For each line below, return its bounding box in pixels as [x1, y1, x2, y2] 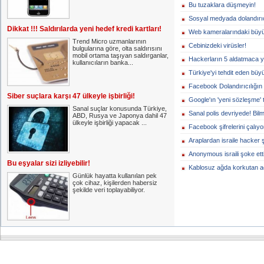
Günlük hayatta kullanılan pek [72, 172, 157, 179]
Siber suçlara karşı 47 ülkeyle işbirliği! [7, 92, 135, 100]
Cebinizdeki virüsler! [189, 42, 246, 49]
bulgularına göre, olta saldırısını [72, 45, 162, 52]
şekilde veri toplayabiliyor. [72, 186, 145, 193]
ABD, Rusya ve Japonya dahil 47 [72, 112, 167, 119]
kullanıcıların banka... [72, 59, 133, 66]
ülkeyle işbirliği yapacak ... [72, 119, 147, 126]
